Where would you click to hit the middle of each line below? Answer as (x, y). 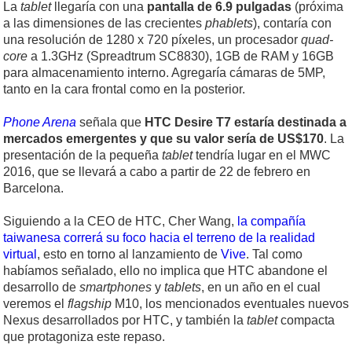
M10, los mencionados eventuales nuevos (230, 304)
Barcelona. (33, 189)
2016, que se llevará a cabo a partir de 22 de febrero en (157, 172)
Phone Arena (40, 123)
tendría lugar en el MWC (262, 156)
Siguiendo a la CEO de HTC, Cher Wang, (120, 222)
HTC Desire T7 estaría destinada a (246, 123)
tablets (183, 288)
